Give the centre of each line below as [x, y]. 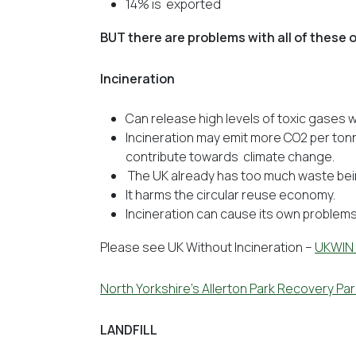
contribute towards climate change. [230, 157]
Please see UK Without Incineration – [207, 247]
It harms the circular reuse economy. [230, 195]
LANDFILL [129, 330]
